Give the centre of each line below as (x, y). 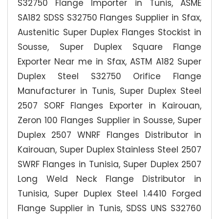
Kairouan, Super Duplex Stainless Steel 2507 (109, 150)
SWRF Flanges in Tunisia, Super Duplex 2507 (109, 164)
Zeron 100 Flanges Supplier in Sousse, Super (109, 120)
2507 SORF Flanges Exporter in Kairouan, (109, 106)
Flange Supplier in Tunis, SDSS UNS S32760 (109, 208)
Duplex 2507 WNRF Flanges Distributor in (109, 135)
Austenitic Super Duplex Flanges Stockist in (109, 32)
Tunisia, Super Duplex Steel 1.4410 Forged (109, 194)
